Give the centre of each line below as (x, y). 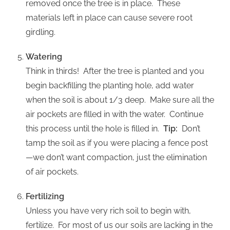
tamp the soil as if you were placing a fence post (117, 143)
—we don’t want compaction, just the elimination (116, 158)
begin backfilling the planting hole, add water (110, 86)
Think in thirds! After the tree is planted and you (115, 71)
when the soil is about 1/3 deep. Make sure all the (120, 100)
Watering (44, 57)
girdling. (41, 32)
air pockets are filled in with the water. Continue (114, 114)
